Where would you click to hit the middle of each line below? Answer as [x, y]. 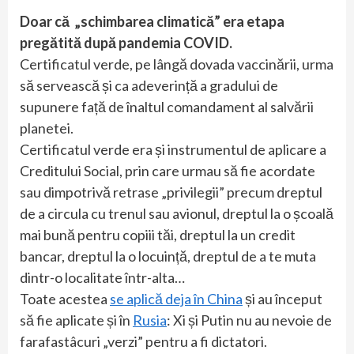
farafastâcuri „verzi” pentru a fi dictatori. [143, 341]
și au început [282, 298]
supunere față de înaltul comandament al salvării [167, 106]
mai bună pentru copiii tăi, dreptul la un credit [158, 234]
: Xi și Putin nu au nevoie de [249, 320]
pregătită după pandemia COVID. [127, 42]
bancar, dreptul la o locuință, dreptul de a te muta [168, 256]
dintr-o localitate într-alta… [102, 277]
